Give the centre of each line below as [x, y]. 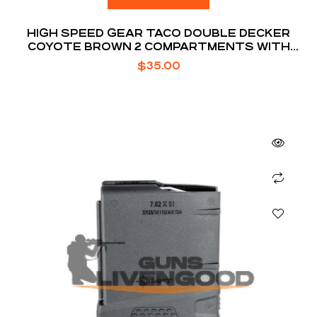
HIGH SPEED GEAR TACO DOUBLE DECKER [158, 33]
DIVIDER [158, 59]
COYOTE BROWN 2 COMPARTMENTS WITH [158, 46]
